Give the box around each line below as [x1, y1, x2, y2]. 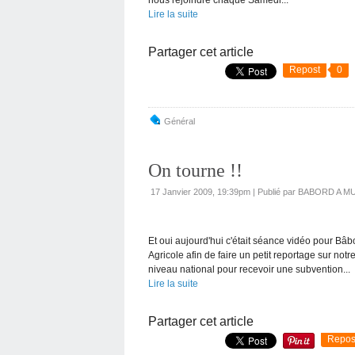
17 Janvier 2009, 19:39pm [151, 186, 250, 197]
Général [164, 116, 195, 126]
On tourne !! [148, 159, 242, 181]
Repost [289, 63, 320, 75]
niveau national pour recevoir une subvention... [148, 263, 350, 275]
